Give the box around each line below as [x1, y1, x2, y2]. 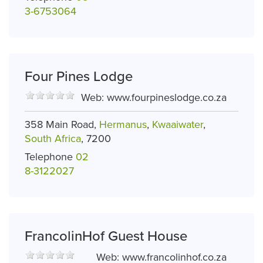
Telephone [25, 150, 73, 163]
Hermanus [99, 118, 147, 131]
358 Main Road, [25, 118, 99, 131]
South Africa [25, 132, 81, 146]
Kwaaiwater [152, 118, 203, 131]
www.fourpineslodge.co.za [107, 91, 227, 104]
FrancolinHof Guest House [25, 227, 187, 245]
